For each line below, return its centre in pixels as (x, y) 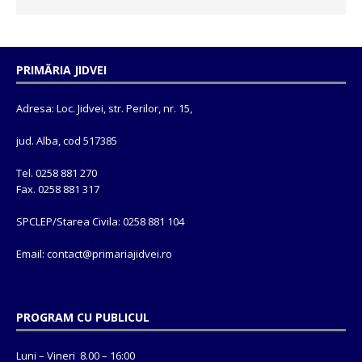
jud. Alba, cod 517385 (67, 140)
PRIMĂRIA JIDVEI (61, 69)
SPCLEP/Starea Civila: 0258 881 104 (100, 221)
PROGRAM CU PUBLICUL (83, 317)
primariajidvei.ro (132, 253)
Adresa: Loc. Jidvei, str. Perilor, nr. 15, (104, 108)
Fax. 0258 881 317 (58, 189)
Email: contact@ (54, 253)
